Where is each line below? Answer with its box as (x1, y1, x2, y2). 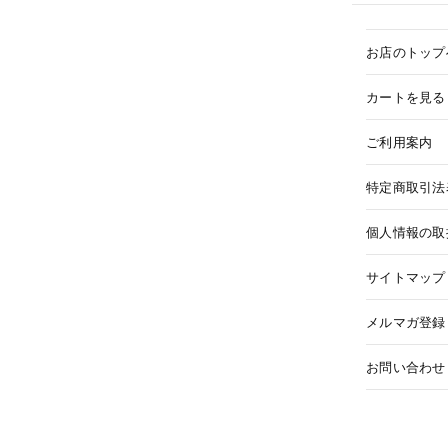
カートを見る (366, 88, 446, 105)
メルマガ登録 (366, 313, 446, 330)
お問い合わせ (366, 358, 446, 375)
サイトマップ (366, 268, 446, 285)
